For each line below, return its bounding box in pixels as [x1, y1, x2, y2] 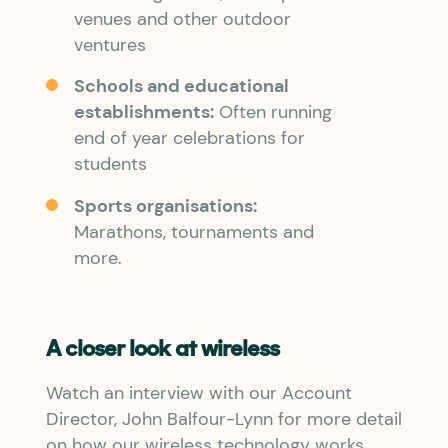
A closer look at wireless [46, 339, 279, 362]
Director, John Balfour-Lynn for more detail [46, 407, 402, 431]
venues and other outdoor [73, 6, 291, 30]
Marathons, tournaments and [73, 219, 314, 243]
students [73, 152, 147, 176]
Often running [213, 100, 332, 124]
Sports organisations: [73, 193, 257, 217]
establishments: [73, 100, 214, 124]
